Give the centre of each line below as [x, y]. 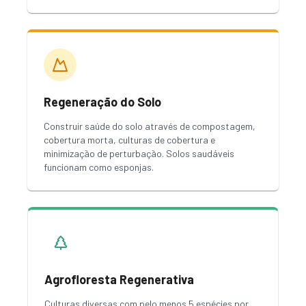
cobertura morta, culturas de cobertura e [129, 139]
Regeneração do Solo [102, 101]
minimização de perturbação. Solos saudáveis [139, 153]
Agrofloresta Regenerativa [119, 279]
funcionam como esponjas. [99, 167]
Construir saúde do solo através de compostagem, [150, 126]
